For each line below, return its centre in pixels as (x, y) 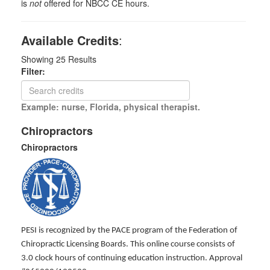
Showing (39, 59)
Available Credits (70, 40)
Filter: (37, 71)
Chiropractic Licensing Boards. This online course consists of (128, 244)
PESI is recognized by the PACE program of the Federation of (129, 231)
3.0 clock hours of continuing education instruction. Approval (132, 258)
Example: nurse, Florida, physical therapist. (111, 107)
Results (81, 59)
